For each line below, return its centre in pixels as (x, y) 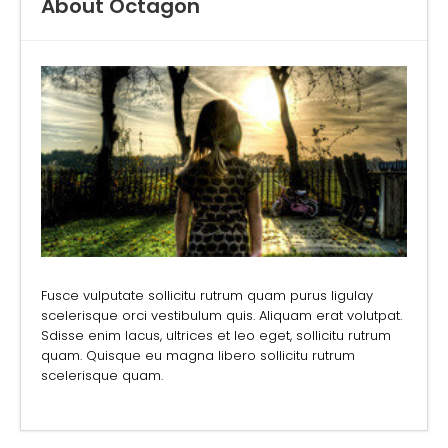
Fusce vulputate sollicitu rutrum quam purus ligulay (207, 295)
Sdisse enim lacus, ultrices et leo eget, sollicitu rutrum (216, 335)
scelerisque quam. (102, 375)
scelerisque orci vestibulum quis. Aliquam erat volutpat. (221, 315)
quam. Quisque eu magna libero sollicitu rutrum (198, 355)
